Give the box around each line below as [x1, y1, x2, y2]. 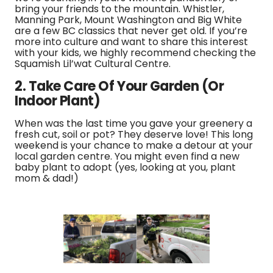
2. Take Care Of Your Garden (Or [15, 77, 224, 96]
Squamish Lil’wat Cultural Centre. [15, 57, 171, 71]
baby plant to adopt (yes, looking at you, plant [15, 160, 236, 174]
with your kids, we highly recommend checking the [15, 46, 256, 60]
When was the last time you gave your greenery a [15, 116, 252, 130]
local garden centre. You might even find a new [15, 149, 239, 163]
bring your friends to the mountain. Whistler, [15, 2, 224, 16]
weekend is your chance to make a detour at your [15, 138, 253, 152]
